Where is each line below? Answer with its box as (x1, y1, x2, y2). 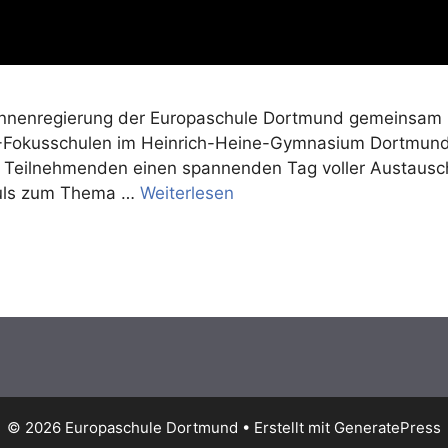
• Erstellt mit (238, 418, 334, 438)
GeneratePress (334, 418, 441, 438)
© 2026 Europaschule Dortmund (7, 418, 238, 438)
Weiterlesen (140, 183, 234, 204)
